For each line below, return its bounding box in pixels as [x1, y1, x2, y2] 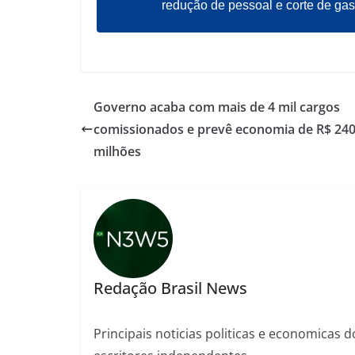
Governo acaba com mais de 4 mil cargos [94, 98, 340, 116]
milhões [94, 143, 141, 161]
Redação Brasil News [93, 277, 247, 299]
